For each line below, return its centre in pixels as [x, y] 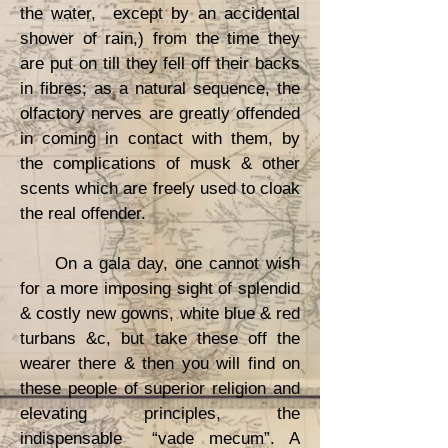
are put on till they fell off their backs [160, 63]
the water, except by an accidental [160, 13]
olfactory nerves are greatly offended [160, 113]
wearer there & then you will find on [160, 363]
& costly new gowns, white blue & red [160, 313]
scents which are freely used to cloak [160, 188]
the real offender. [83, 213]
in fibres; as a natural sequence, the [160, 88]
